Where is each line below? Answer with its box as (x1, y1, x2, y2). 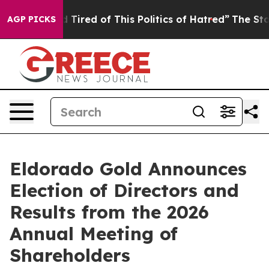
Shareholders (10, 244, 130, 267)
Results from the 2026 (10, 201, 209, 223)
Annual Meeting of (10, 222, 178, 245)
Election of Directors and (10, 179, 239, 202)
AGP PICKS (7, 14, 56, 25)
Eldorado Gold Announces (10, 157, 247, 180)
